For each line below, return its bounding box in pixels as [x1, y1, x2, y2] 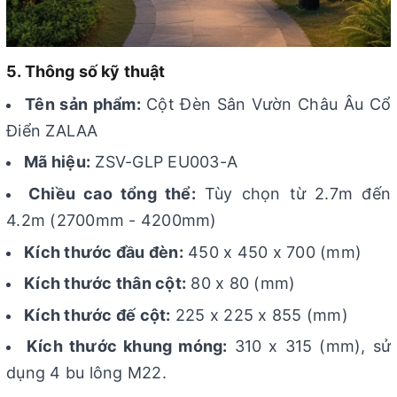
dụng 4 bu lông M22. [6, 363, 167, 383]
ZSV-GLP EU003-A [90, 152, 237, 172]
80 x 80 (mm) [186, 274, 296, 293]
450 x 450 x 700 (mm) [183, 242, 362, 261]
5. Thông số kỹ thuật [6, 61, 166, 81]
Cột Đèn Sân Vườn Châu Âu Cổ [140, 94, 392, 113]
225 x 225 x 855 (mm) [170, 305, 348, 324]
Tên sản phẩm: [25, 94, 141, 113]
